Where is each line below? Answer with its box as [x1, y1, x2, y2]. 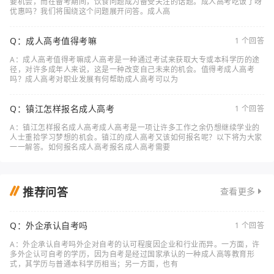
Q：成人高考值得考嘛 [10, 35, 97, 46]
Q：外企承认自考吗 [10, 220, 88, 231]
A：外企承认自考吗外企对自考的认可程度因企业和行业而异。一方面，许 [10, 239, 260, 250]
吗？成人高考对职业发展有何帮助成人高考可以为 [10, 74, 178, 84]
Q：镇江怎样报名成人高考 [10, 103, 114, 114]
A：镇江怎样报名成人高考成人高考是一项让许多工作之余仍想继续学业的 [10, 122, 260, 133]
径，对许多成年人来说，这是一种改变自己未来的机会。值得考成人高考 [10, 64, 254, 75]
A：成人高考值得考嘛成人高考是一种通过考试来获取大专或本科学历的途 [10, 54, 260, 65]
